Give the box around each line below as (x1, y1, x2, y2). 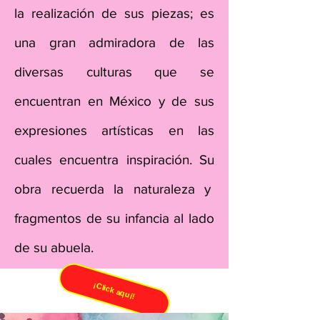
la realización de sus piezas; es (14, 6, 214, 21)
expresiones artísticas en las (14, 123, 214, 138)
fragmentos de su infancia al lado (14, 211, 214, 226)
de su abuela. (14, 240, 94, 255)
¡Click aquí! (92, 280, 136, 301)
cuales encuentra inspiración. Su (14, 152, 214, 167)
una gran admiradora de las (14, 35, 214, 50)
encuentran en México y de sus (14, 94, 214, 109)
